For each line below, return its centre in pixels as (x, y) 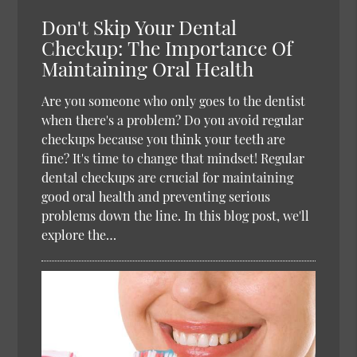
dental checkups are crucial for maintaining (168, 178)
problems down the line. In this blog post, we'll (176, 216)
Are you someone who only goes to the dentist (174, 101)
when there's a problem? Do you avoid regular (173, 120)
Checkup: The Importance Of (167, 48)
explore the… (79, 235)
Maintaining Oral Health (148, 69)
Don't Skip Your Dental (139, 27)
